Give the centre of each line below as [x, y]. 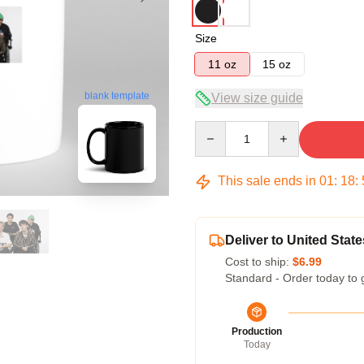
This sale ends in [267, 181]
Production [257, 331]
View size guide [257, 98]
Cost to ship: [259, 262]
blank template [117, 96]
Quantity [216, 128]
